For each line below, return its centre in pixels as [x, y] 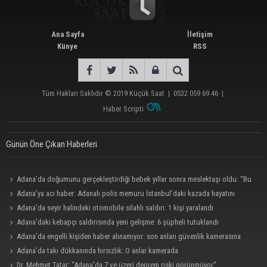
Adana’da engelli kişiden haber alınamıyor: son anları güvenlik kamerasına [129, 237]
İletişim [200, 35]
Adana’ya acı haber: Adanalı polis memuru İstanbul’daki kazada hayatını [126, 194]
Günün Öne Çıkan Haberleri [52, 145]
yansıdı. [18, 251]
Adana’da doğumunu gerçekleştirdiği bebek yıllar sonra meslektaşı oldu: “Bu [134, 179]
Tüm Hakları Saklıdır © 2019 [86, 94]
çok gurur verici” [32, 194]
